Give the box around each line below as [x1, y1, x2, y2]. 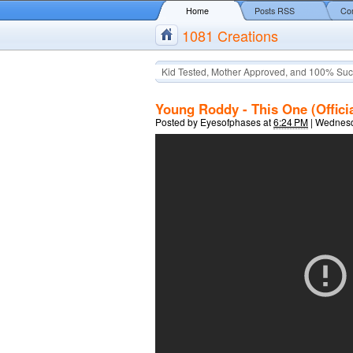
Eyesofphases [200, 115, 261, 128]
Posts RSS [255, 5, 295, 17]
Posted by [155, 115, 200, 128]
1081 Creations [182, 25, 278, 46]
